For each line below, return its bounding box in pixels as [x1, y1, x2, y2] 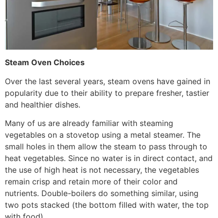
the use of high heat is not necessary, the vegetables [5, 165, 199, 175]
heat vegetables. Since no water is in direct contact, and [5, 153, 213, 163]
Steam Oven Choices [5, 57, 85, 68]
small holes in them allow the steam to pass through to [5, 142, 207, 152]
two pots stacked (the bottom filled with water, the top [5, 200, 209, 210]
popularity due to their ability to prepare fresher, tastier [5, 88, 209, 98]
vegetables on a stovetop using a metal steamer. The [5, 130, 200, 140]
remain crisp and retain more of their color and [5, 177, 178, 187]
